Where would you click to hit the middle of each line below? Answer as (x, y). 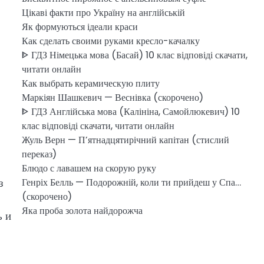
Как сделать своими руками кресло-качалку (110, 41)
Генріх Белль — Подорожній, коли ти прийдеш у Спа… (131, 182)
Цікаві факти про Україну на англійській (103, 13)
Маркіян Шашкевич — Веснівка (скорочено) (112, 98)
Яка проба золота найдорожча (82, 211)
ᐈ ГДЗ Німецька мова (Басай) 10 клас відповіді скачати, (134, 55)
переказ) (39, 154)
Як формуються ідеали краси (80, 27)
